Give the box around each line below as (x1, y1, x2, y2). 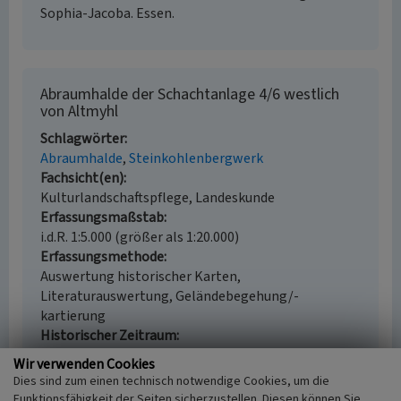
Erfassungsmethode (40, 247, 164, 267)
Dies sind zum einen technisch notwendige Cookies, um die (13, 371, 329, 390)
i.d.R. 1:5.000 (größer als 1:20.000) (40, 227, 239, 247)
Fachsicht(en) (40, 168, 124, 188)
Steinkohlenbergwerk (129, 149, 263, 168)
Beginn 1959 (40, 346, 115, 365)
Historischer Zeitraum (40, 326, 176, 346)
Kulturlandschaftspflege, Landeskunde (40, 188, 275, 208)
